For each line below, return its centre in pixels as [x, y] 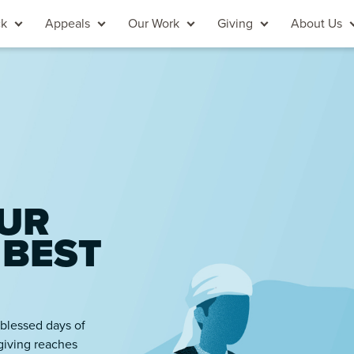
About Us [316, 23]
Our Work [154, 23]
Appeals [68, 23]
